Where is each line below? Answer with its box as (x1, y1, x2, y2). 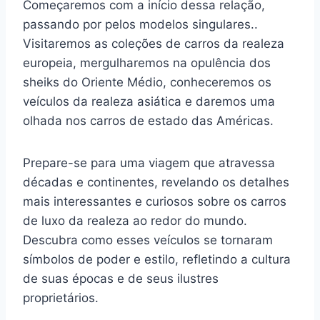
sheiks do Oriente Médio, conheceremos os (23, 75, 271, 89)
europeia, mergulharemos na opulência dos (23, 56, 271, 70)
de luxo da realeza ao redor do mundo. (23, 214, 247, 228)
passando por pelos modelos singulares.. (23, 17, 258, 31)
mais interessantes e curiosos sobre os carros (23, 194, 286, 209)
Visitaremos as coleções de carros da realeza (23, 36, 284, 51)
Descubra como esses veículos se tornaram (23, 233, 273, 247)
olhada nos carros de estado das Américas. (23, 114, 274, 128)
